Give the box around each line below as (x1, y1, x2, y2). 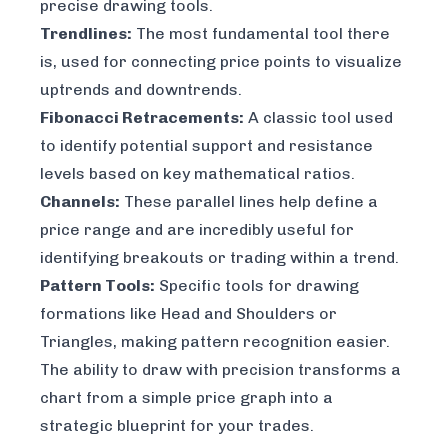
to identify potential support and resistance (40, 136, 373, 156)
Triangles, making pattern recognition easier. (40, 332, 390, 352)
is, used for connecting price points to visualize (40, 52, 402, 72)
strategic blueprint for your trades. (40, 416, 314, 436)
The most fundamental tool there (132, 24, 390, 44)
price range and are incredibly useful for (40, 220, 354, 240)
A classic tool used (244, 108, 393, 128)
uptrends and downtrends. (40, 80, 242, 100)
